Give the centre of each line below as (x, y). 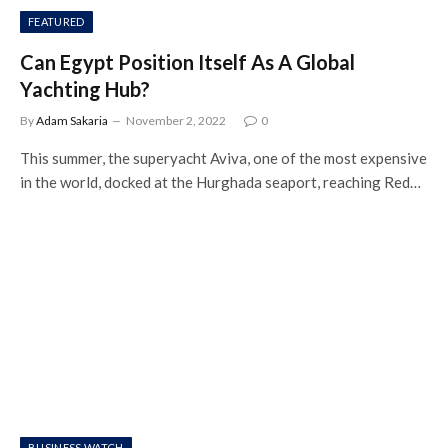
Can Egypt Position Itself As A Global (187, 61)
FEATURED (56, 21)
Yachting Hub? (85, 88)
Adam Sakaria (72, 120)
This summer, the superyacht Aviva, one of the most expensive (223, 157)
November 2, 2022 (176, 120)
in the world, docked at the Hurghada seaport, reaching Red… (220, 181)
